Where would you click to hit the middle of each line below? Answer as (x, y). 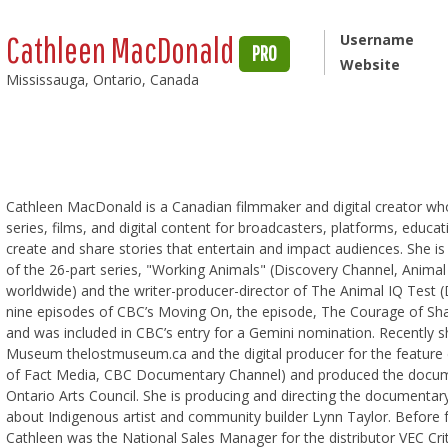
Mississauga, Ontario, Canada (103, 79)
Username (376, 39)
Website (369, 64)
